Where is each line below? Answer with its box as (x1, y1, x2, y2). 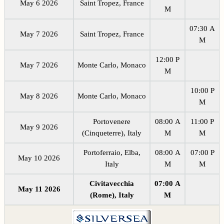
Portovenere (93, 117, 130, 125)
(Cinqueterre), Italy (82, 128, 141, 137)
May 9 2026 (20, 122, 58, 131)
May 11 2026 (17, 184, 60, 193)
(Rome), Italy (89, 190, 134, 199)
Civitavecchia (89, 179, 134, 187)
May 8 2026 (20, 91, 58, 100)
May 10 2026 (18, 153, 60, 162)
